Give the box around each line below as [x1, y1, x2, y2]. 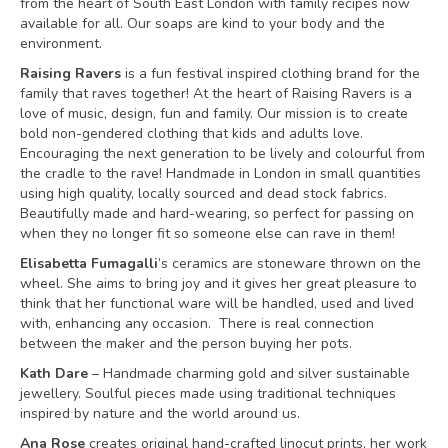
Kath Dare [20, 364, 88, 383]
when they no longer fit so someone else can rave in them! [20, 224, 395, 243]
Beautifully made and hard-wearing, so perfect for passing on [20, 204, 414, 223]
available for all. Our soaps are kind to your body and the [20, 14, 385, 33]
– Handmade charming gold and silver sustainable [88, 364, 410, 383]
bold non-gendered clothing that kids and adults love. [20, 124, 363, 143]
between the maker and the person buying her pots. [20, 334, 352, 353]
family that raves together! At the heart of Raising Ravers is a [20, 84, 412, 103]
